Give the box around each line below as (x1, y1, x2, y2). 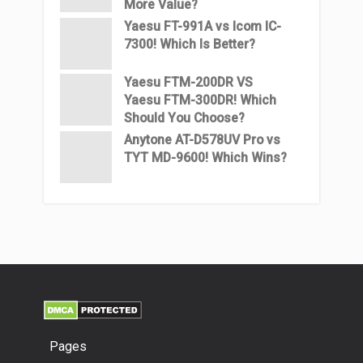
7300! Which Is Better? (124, 36, 255, 52)
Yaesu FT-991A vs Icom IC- (124, 19, 281, 34)
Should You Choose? (124, 110, 245, 126)
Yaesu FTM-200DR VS (124, 75, 253, 90)
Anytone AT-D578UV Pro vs (124, 132, 280, 147)
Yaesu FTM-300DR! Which (124, 92, 276, 108)
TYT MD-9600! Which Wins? (124, 150, 287, 165)
